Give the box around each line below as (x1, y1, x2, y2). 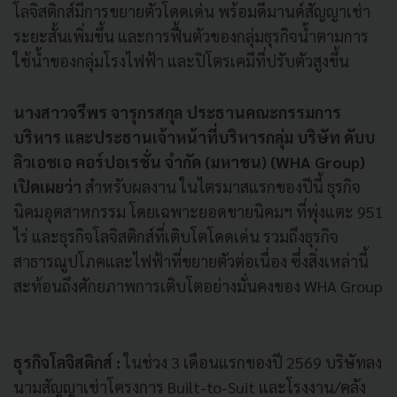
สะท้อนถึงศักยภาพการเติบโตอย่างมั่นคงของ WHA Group (13, 275, 383, 296)
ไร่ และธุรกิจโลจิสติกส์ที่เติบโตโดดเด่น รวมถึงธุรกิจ (13, 225, 339, 246)
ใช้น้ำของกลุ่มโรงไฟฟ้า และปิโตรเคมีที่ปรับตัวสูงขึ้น (13, 50, 349, 71)
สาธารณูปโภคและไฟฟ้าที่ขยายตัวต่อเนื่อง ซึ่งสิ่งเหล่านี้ (13, 250, 369, 271)
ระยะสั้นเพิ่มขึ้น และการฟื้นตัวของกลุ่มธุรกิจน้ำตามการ (13, 25, 369, 46)
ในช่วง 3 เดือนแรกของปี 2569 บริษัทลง (124, 351, 382, 372)
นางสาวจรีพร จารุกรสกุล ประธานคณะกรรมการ (13, 101, 341, 122)
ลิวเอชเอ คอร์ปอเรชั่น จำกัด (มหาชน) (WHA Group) (13, 151, 365, 172)
